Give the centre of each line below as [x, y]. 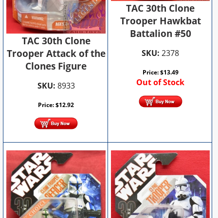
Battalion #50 [160, 34]
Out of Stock [161, 82]
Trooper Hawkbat [160, 21]
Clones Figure [56, 66]
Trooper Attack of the [56, 53]
